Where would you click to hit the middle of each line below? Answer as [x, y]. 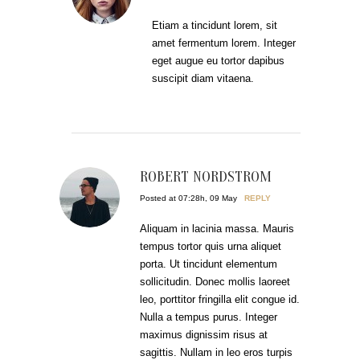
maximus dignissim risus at [204, 335]
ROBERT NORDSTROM [206, 177]
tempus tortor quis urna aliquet [211, 247]
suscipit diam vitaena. [203, 79]
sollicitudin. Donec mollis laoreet [215, 282]
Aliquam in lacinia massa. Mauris [217, 229]
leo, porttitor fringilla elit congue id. [220, 300]
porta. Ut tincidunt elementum [209, 264]
